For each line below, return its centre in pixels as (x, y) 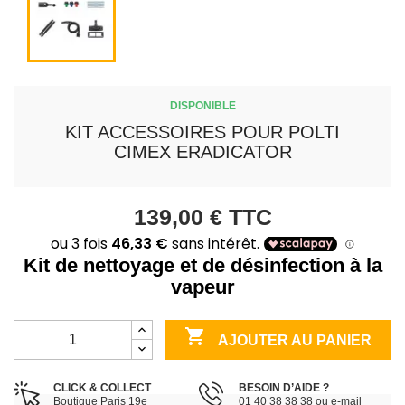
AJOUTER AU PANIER (293, 340)
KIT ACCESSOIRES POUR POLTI (202, 132)
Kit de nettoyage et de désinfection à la (202, 266)
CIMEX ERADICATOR (202, 151)
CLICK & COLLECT (102, 388)
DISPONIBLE (202, 105)
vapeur (202, 287)
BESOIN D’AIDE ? (283, 388)
